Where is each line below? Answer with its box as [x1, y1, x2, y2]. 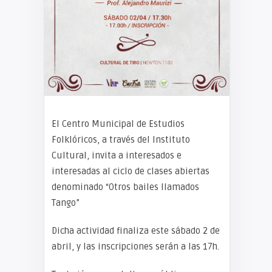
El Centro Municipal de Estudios [52, 118, 185, 129]
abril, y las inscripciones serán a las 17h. [52, 241, 219, 252]
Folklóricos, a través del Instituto [52, 134, 190, 145]
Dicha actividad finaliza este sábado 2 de [52, 225, 220, 236]
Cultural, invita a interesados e [52, 150, 182, 161]
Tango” [52, 197, 80, 208]
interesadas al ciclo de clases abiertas [52, 166, 209, 177]
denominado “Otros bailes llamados [52, 182, 199, 192]
